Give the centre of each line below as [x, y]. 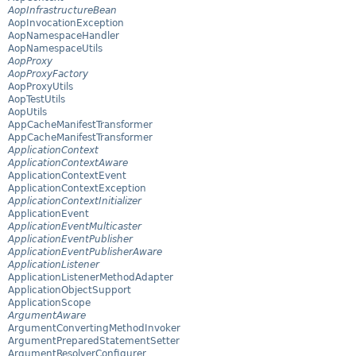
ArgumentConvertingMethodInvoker [94, 329]
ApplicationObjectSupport [70, 290]
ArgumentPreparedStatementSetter [94, 341]
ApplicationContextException [77, 189]
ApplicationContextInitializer [75, 201]
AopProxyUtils [41, 87]
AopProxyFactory [48, 74]
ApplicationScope [49, 303]
